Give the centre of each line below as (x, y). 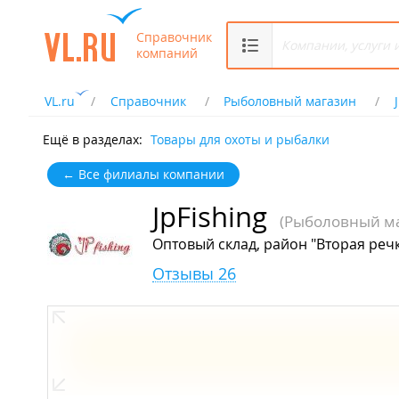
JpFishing (210, 217)
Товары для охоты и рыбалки (240, 139)
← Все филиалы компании (143, 175)
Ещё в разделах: (93, 139)
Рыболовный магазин (290, 101)
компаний (167, 53)
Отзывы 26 (194, 274)
